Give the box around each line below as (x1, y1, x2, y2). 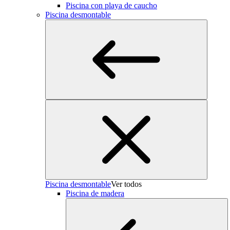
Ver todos (111, 180, 142, 188)
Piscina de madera (66, 189, 124, 198)
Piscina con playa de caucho (66, 1, 157, 10)
